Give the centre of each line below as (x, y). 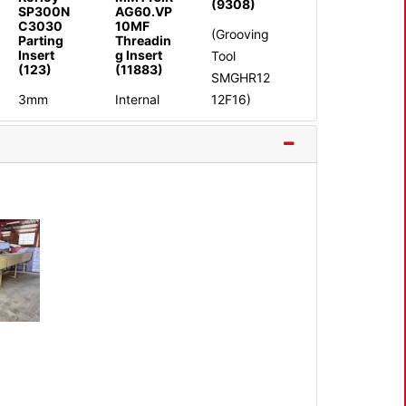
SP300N (44, 12)
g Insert (138, 55)
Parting (41, 41)
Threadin (143, 41)
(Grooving (240, 34)
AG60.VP (143, 12)
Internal (137, 100)
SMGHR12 (240, 78)
